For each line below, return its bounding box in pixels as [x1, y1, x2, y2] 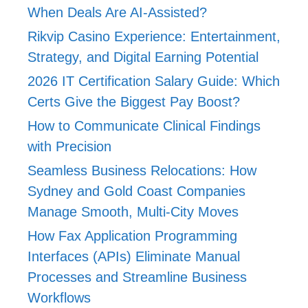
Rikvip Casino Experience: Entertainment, [27, 28, 280, 44]
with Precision [27, 138, 111, 154]
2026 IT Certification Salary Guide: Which [27, 73, 280, 89]
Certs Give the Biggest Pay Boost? [27, 93, 240, 109]
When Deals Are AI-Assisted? [27, 4, 207, 20]
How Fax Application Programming [27, 228, 237, 243]
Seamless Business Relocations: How [27, 162, 256, 178]
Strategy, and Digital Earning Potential [27, 49, 258, 65]
